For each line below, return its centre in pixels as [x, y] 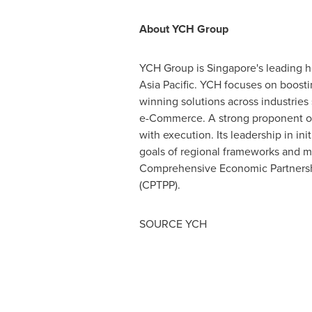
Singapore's [235, 68]
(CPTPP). [159, 185]
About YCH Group [184, 29]
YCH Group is [173, 68]
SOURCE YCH [173, 224]
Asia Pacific [166, 85]
